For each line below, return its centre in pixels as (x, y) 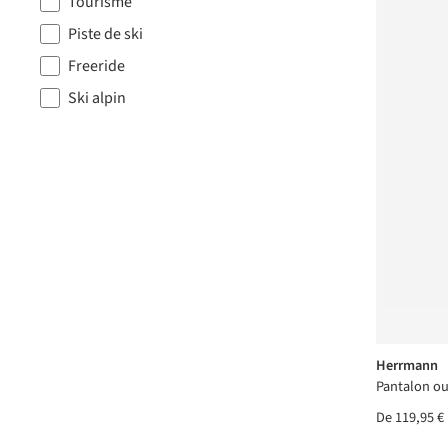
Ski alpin (97, 98)
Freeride (96, 66)
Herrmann (407, 366)
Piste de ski (105, 34)
